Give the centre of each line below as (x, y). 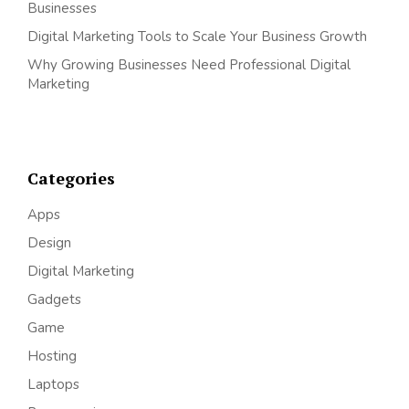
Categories (71, 178)
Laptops (53, 384)
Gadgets (54, 299)
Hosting (52, 356)
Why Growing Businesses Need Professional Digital (189, 65)
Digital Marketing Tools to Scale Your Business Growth (197, 37)
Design (49, 242)
